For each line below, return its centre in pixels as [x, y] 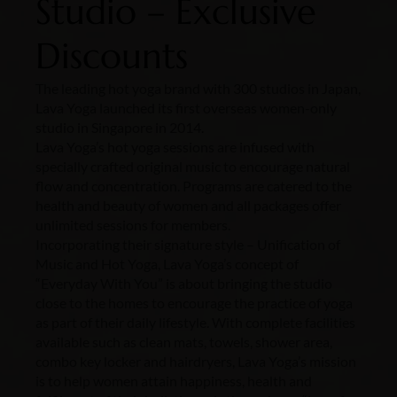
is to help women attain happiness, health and [174, 381]
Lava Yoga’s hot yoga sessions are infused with [175, 147]
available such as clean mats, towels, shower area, [184, 342]
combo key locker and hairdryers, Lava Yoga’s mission [196, 361]
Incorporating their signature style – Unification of [188, 244]
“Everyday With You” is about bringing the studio [184, 283]
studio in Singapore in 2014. [120, 127]
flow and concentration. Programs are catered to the [194, 186]
